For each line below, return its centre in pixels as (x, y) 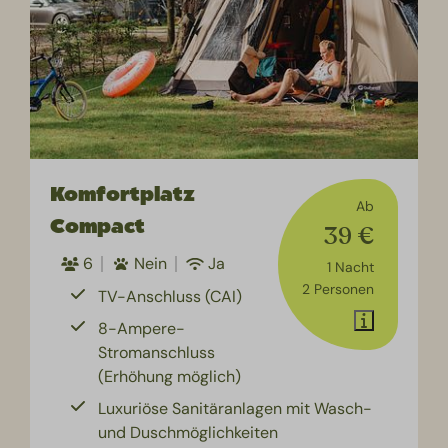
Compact (98, 226)
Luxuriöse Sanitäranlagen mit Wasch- (235, 408)
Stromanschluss (157, 352)
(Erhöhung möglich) (170, 376)
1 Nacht (350, 266)
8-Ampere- (142, 328)
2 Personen (337, 288)
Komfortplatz (123, 194)
